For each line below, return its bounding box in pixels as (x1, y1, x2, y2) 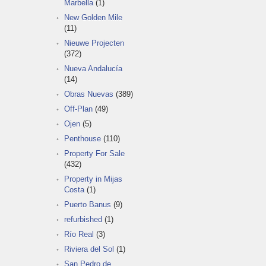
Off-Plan (64, 104, 93, 113)
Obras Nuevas (64, 89, 113, 99)
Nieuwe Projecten (64, 38, 124, 47)
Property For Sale (64, 148, 125, 158)
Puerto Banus (64, 199, 111, 209)
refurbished (64, 214, 102, 224)
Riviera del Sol (64, 244, 114, 254)
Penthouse (64, 134, 101, 143)
